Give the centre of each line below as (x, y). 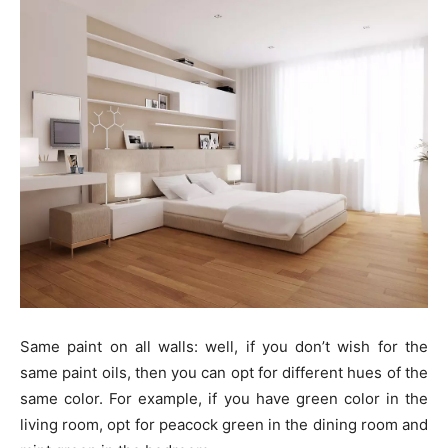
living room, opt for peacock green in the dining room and (224, 425)
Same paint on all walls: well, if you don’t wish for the (224, 347)
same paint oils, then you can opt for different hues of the (224, 373)
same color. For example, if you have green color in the (224, 399)
